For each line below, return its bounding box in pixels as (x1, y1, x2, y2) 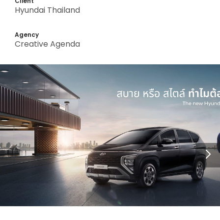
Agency (15, 30, 39, 39)
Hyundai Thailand (15, 4, 80, 16)
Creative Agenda (15, 38, 80, 50)
